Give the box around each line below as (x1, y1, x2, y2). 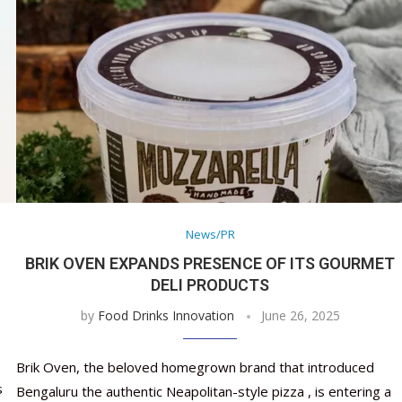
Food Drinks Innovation (97, 307, 234, 325)
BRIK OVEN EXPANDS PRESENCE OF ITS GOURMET (25, 254, 396, 274)
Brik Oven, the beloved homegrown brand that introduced (15, 358, 374, 377)
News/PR (185, 226, 235, 243)
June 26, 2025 (260, 307, 340, 325)
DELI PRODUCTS (151, 275, 270, 295)
